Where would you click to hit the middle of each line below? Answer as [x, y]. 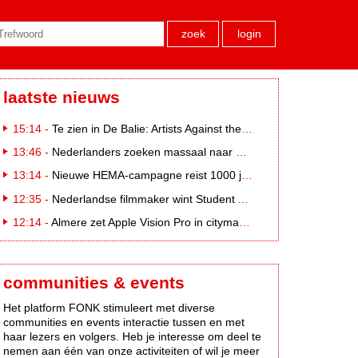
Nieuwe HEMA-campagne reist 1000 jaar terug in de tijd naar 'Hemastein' [147, 175]
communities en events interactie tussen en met [124, 322]
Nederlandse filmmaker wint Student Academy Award [145, 199]
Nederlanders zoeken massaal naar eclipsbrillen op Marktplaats [144, 152]
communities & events [94, 282]
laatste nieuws [62, 97]
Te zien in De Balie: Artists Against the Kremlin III [147, 128]
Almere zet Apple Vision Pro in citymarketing [145, 222]
